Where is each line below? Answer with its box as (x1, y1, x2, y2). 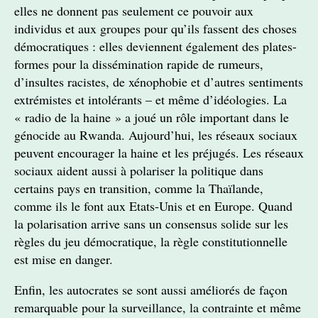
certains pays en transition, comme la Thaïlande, (14, 180, 263, 197)
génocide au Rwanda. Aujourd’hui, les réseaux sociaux (14, 126, 297, 143)
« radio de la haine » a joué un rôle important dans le (14, 109, 289, 126)
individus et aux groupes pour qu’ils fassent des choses (14, 20, 297, 37)
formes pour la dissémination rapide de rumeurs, (14, 55, 263, 72)
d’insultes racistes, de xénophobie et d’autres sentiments (14, 73, 303, 90)
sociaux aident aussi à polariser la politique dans (14, 162, 263, 179)
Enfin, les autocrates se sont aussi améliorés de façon (14, 281, 287, 298)
